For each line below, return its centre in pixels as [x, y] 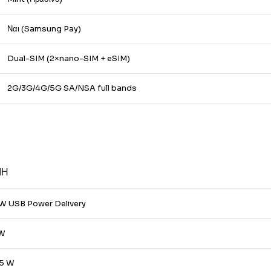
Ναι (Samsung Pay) [44, 29]
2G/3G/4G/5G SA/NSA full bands [72, 88]
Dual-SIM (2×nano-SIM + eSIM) [69, 58]
